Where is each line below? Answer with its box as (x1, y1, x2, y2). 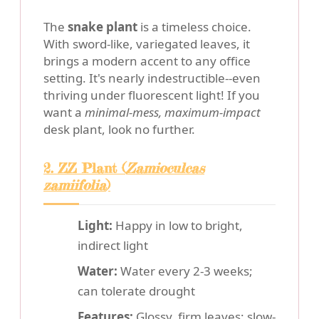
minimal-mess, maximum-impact (85, 104, 261, 121)
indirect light (78, 237, 148, 254)
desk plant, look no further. (43, 121, 195, 138)
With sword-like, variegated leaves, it (43, 36, 250, 53)
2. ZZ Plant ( (43, 159, 126, 177)
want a (43, 104, 85, 121)
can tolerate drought (78, 283, 195, 300)
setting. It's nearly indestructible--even (43, 70, 261, 87)
